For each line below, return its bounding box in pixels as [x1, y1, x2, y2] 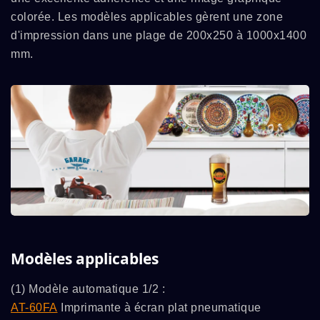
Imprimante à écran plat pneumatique [57, 301, 261, 314]
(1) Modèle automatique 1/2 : [11, 282, 165, 295]
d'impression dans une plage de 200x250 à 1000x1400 [11, 29, 306, 41]
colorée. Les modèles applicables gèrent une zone [11, 11, 283, 23]
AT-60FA [11, 301, 58, 314]
